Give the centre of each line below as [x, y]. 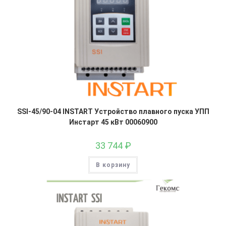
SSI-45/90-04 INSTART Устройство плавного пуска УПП [113, 111]
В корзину [113, 165]
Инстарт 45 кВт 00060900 [113, 122]
